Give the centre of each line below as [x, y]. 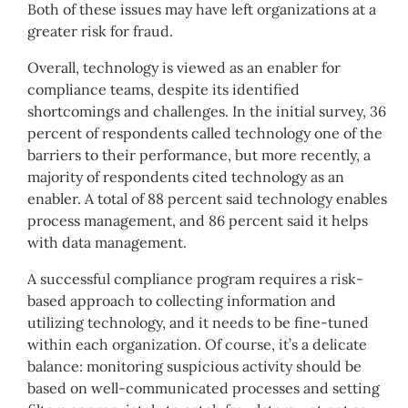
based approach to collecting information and [182, 300]
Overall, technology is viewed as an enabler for [184, 67]
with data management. [107, 242]
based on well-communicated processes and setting [204, 388]
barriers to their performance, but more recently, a [199, 154]
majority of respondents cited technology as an [186, 176]
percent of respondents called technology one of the [205, 133]
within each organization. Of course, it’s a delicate [197, 344]
